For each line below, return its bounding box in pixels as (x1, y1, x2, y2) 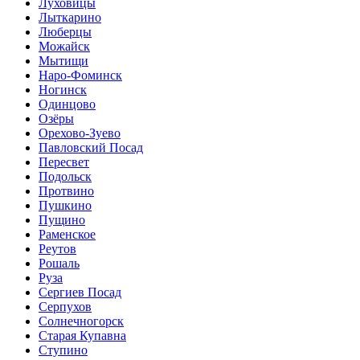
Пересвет (39, 154, 89, 169)
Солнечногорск (39, 313, 124, 328)
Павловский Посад (39, 140, 143, 154)
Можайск (39, 39, 90, 53)
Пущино (39, 212, 85, 227)
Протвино (39, 183, 94, 198)
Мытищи (39, 53, 88, 67)
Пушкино (39, 198, 92, 212)
